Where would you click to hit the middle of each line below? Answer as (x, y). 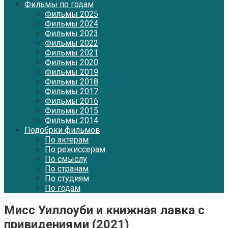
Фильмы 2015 (72, 111)
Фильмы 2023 (72, 33)
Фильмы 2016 (72, 101)
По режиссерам (75, 149)
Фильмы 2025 (72, 14)
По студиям (67, 178)
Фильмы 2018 (72, 82)
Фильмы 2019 (72, 72)
